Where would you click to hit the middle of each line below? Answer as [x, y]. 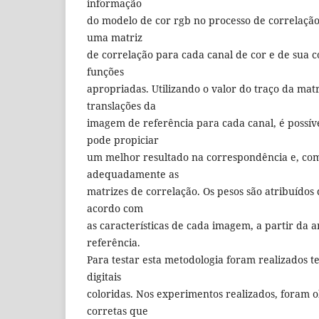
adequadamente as [133, 174]
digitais [104, 276]
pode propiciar [123, 140]
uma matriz [115, 37]
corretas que [117, 310]
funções [105, 71]
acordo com [115, 208]
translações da [121, 105]
